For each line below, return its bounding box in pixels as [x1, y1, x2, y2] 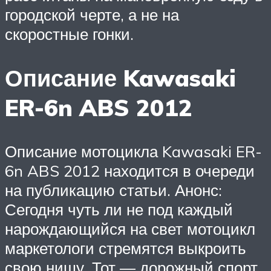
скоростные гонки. [5, 24, 134, 44]
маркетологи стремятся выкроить [5, 238, 246, 258]
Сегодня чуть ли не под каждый [5, 199, 233, 219]
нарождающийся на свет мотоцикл [5, 218, 255, 238]
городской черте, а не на [5, 5, 179, 25]
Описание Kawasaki [5, 63, 236, 93]
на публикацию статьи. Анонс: [5, 180, 222, 200]
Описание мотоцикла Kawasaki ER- [5, 141, 262, 161]
